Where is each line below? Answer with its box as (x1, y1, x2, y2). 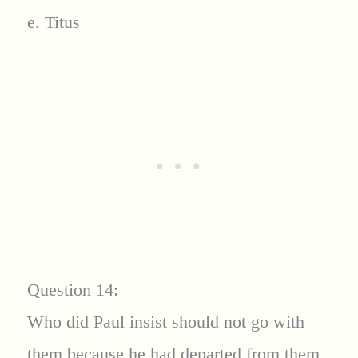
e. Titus (26, 12, 80, 33)
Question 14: (26, 280, 118, 300)
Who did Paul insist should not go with (26, 312, 304, 332)
